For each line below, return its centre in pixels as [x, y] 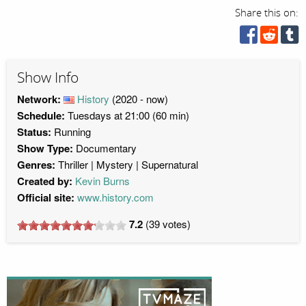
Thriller [73, 164]
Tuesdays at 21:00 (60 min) [127, 115]
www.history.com [115, 197]
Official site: [46, 197]
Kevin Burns [102, 180]
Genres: [36, 164]
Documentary [106, 148]
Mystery [115, 164]
